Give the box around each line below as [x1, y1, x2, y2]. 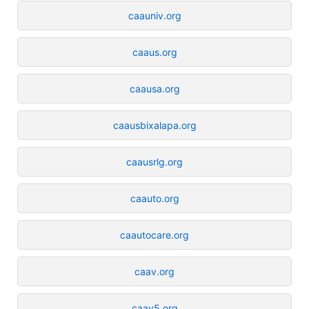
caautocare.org [120, 228, 189, 241]
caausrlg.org [126, 155, 183, 168]
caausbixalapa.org [112, 119, 197, 131]
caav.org [134, 265, 175, 277]
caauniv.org [128, 9, 181, 21]
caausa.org [129, 82, 180, 94]
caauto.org [130, 192, 179, 204]
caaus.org [132, 46, 177, 58]
